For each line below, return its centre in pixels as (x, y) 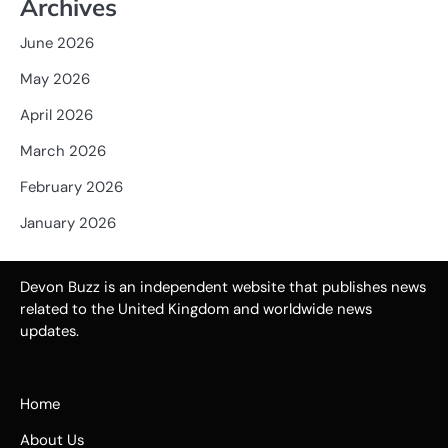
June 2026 (57, 43)
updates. (49, 331)
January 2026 (68, 223)
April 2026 (56, 115)
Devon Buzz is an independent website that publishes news (223, 287)
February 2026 (71, 187)
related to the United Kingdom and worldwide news (196, 309)
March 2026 (63, 151)
